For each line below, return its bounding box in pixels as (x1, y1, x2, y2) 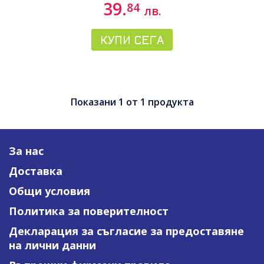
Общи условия (9, 184, 90, 198)
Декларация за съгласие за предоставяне (9, 224, 244, 238)
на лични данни (9, 238, 96, 252)
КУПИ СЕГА (100, 33, 164, 47)
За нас (9, 144, 44, 158)
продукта (145, 95, 194, 108)
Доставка (9, 164, 62, 178)
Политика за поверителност (9, 204, 169, 218)
